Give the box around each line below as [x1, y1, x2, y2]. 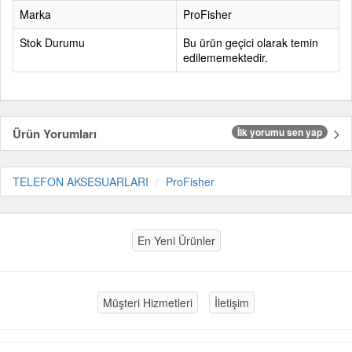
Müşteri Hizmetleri [103, 295, 192, 310]
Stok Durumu [20, 35, 85, 50]
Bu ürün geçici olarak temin [183, 35, 318, 50]
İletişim [214, 295, 249, 310]
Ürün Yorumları [13, 125, 97, 142]
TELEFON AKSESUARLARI [13, 174, 148, 189]
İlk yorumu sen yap [237, 125, 322, 139]
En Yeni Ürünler [137, 233, 215, 248]
